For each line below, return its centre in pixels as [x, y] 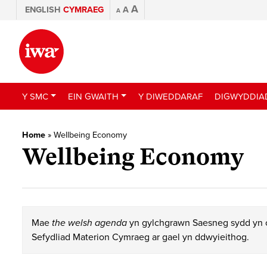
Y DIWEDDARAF [170, 96]
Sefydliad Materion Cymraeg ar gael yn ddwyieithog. [140, 237]
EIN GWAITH [93, 96]
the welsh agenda [89, 223]
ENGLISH [43, 10]
